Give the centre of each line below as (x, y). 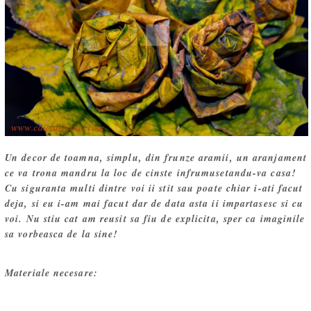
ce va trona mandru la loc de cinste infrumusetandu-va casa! (150, 173)
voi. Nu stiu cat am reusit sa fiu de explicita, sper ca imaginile (155, 219)
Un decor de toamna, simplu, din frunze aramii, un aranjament (156, 158)
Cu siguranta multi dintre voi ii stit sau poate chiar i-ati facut (154, 188)
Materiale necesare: (51, 273)
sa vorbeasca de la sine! (61, 234)
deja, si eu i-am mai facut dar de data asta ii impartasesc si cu (154, 203)
